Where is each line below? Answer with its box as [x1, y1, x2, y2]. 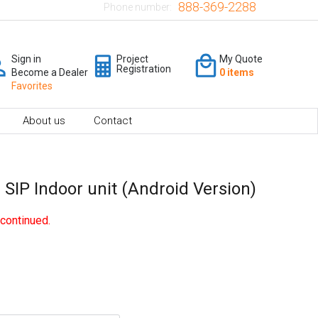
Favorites [11, 79, 53, 92]
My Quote [219, 53, 263, 65]
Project [116, 53, 148, 65]
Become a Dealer [11, 66, 88, 78]
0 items [219, 66, 254, 78]
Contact [94, 114, 132, 127]
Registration [116, 62, 171, 75]
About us [23, 114, 65, 127]
